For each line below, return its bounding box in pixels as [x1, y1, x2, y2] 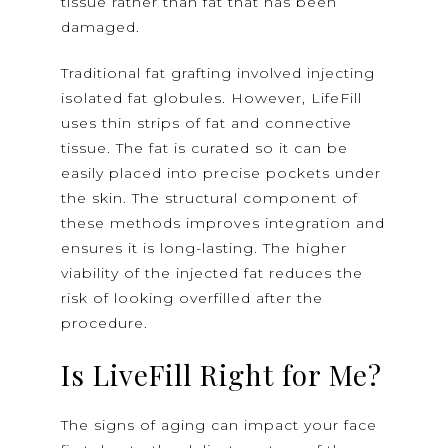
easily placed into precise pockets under [61, 164, 382, 183]
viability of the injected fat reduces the [61, 264, 364, 283]
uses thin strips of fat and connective [61, 114, 353, 133]
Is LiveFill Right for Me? [61, 356, 383, 394]
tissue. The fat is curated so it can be [61, 139, 349, 158]
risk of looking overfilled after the [61, 289, 324, 308]
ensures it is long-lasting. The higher [61, 239, 348, 258]
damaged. [61, 18, 141, 37]
